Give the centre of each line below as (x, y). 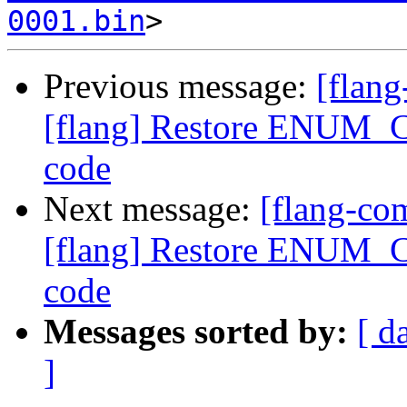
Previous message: (180, 86)
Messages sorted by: (196, 332)
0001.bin (76, 21)
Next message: (152, 209)
